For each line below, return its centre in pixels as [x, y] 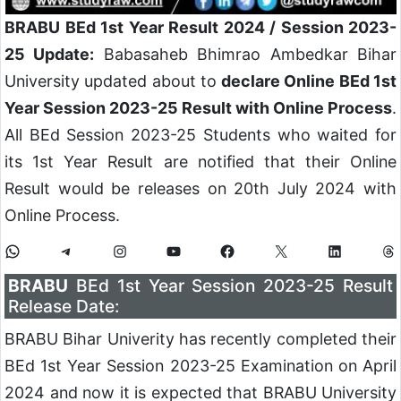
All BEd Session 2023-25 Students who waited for [200, 134]
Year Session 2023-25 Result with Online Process [198, 107]
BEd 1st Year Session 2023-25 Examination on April [200, 365]
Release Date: [64, 306]
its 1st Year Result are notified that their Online [200, 161]
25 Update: [50, 54]
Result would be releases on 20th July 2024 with [200, 188]
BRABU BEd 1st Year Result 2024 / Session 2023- [200, 27]
